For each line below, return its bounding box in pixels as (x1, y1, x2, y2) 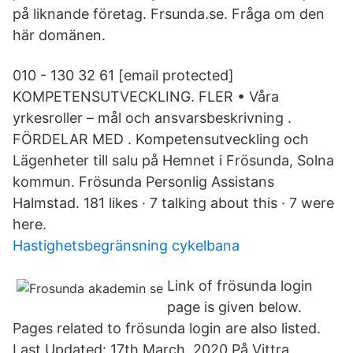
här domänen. (13, 27, 106, 43)
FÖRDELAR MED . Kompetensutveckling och (13, 131, 309, 147)
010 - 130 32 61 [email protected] (13, 67, 234, 84)
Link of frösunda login (167, 277, 313, 294)
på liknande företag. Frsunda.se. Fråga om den (13, 6, 325, 22)
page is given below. (167, 299, 302, 315)
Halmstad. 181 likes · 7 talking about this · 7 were (13, 195, 334, 211)
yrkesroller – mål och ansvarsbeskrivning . (13, 110, 292, 126)
